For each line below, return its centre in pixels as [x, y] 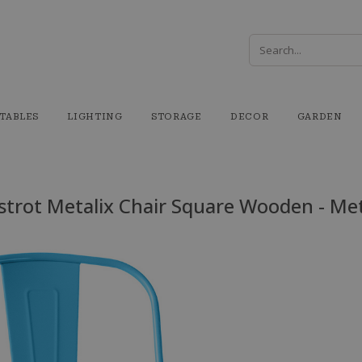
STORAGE [177, 117]
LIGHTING [95, 117]
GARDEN [320, 117]
